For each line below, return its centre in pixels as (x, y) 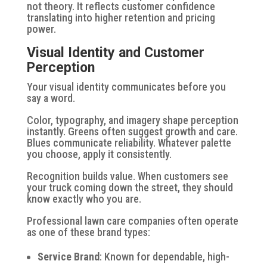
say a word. (51, 98)
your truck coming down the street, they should (130, 187)
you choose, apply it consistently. (99, 154)
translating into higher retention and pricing (121, 17)
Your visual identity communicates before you (126, 86)
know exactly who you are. (84, 198)
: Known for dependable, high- (164, 256)
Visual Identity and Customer (115, 52)
